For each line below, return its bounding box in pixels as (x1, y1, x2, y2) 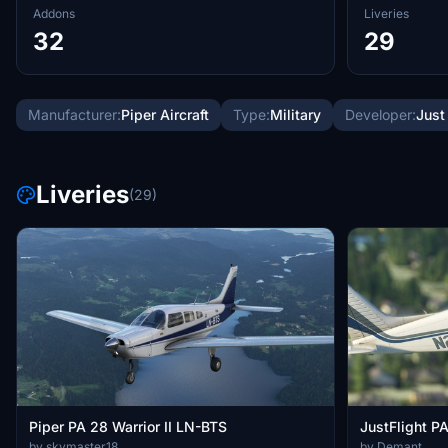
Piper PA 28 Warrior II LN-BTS (29, 418, 227, 436)
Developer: (345, 106, 416, 123)
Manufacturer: (28, 106, 121, 123)
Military (270, 106, 321, 123)
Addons (33, 6, 75, 21)
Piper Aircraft (121, 106, 209, 123)
